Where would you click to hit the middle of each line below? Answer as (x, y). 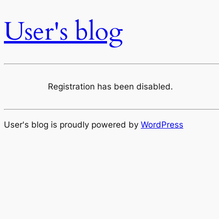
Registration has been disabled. (111, 87)
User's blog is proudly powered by (72, 124)
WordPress (162, 124)
